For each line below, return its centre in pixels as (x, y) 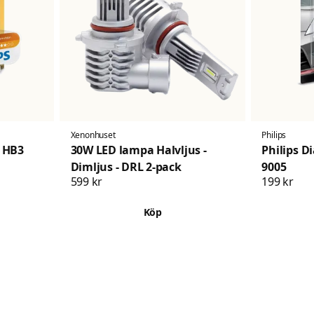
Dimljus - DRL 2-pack (164, 167)
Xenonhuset (93, 135)
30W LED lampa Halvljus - (138, 150)
